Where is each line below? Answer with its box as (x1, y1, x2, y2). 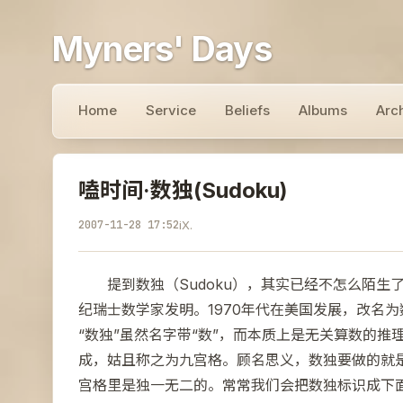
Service (146, 102, 196, 119)
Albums (299, 102, 347, 119)
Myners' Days (52, 28, 272, 69)
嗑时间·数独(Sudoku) (78, 177, 288, 203)
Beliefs (225, 102, 270, 119)
